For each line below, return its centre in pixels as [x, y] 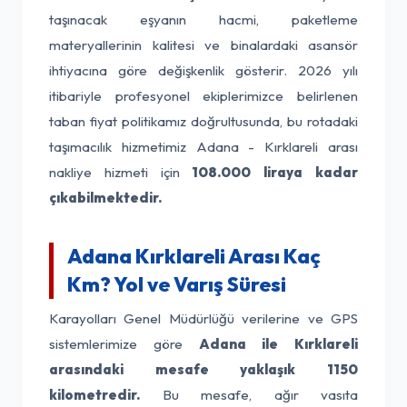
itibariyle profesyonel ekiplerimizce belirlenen [203, 96]
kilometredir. [94, 395]
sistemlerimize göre [124, 344]
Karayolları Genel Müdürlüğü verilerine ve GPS [203, 318]
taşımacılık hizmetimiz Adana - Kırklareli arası [203, 147]
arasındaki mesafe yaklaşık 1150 [203, 369]
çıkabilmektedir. [105, 198]
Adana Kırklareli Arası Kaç [194, 256]
